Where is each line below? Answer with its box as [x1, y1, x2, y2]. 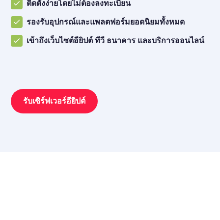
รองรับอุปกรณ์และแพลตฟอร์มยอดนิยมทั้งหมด [27, 17, 185, 27]
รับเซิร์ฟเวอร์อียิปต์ [23, 96, 85, 106]
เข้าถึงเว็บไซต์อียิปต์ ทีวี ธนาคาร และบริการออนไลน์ [27, 36, 204, 46]
